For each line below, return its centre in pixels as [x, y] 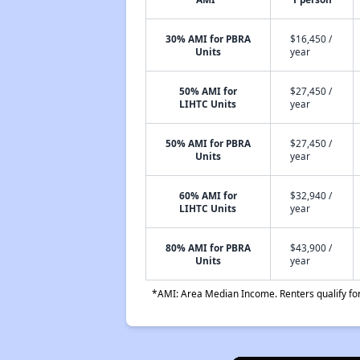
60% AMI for [208, 195]
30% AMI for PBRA [208, 39]
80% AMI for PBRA [208, 247]
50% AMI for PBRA [208, 143]
